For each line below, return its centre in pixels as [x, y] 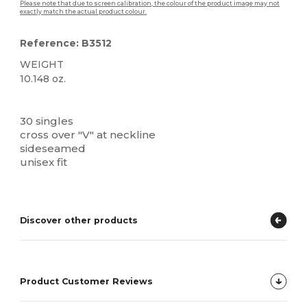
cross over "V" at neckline [88, 134]
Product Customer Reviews [87, 281]
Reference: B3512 [66, 43]
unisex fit [44, 162]
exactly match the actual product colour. [84, 11]
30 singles [47, 121]
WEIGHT [42, 64]
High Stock [85, 101]
